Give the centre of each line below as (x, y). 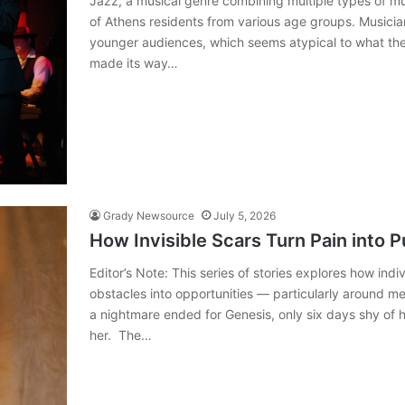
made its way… (134, 63)
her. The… (121, 335)
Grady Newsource (149, 216)
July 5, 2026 (245, 216)
